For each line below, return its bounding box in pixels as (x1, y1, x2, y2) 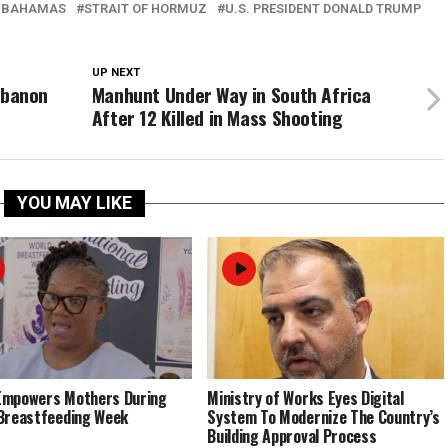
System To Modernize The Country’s (207, 405, 440, 430)
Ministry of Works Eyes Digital (207, 386, 404, 411)
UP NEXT (91, 66, 140, 80)
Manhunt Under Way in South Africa (91, 80, 372, 110)
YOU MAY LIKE (16, 193, 132, 214)
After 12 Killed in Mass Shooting (91, 103, 343, 133)
